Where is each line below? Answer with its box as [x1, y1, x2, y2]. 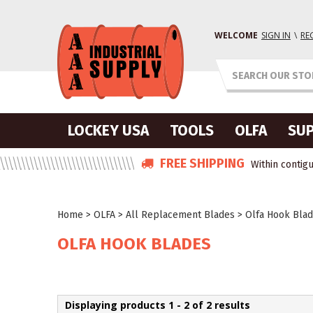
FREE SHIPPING [157, 156, 245, 171]
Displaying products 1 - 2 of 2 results [65, 298, 250, 312]
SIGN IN [261, 29, 291, 41]
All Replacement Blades [126, 209, 235, 221]
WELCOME [214, 29, 258, 41]
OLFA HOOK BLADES [57, 234, 211, 254]
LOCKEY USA [68, 122, 149, 140]
